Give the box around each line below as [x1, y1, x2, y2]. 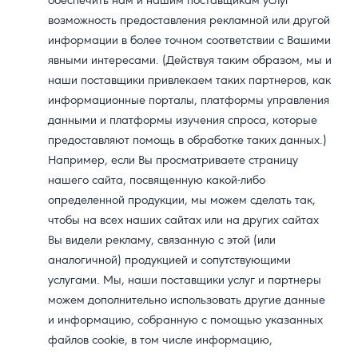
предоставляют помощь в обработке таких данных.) [48, 134, 327, 148]
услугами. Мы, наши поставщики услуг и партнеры [48, 274, 321, 288]
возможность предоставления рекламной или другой [48, 14, 330, 28]
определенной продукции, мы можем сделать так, [48, 194, 316, 208]
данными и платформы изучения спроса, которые [48, 114, 317, 128]
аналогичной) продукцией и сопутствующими [48, 254, 291, 268]
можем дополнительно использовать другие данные [48, 294, 325, 308]
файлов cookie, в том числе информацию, [48, 334, 272, 348]
